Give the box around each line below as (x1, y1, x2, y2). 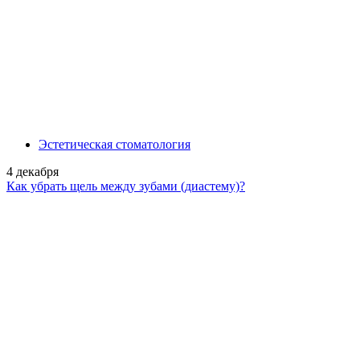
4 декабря (6, 164, 59, 178)
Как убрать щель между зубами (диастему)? (6, 178, 245, 193)
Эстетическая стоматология (39, 137, 190, 151)
